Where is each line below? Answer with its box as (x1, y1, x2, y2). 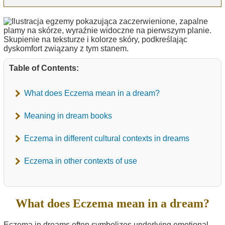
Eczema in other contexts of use (24, 157, 137, 166)
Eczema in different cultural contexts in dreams (24, 134, 189, 143)
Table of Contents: (9, 64, 79, 73)
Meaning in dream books (24, 111, 112, 121)
